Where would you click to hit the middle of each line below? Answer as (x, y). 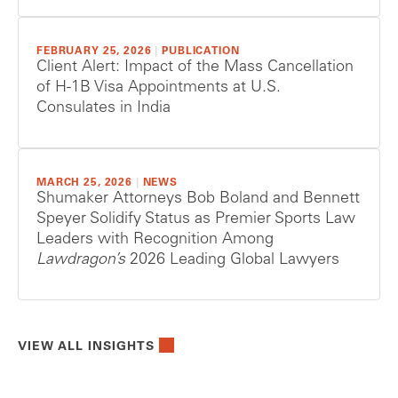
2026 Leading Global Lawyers (235, 261)
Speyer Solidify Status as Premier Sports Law (196, 220)
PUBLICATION (201, 52)
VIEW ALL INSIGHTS (86, 348)
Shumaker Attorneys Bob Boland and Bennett (198, 199)
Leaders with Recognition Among (155, 240)
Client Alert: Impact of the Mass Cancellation (195, 68)
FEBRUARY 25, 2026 (94, 52)
